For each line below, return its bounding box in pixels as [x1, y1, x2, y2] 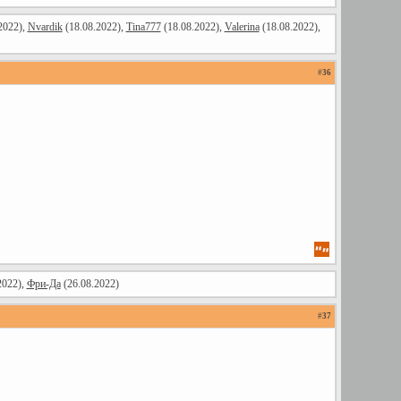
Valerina [224, 21, 260, 33]
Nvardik [27, 21, 63, 33]
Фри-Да [26, 277, 61, 290]
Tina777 [125, 21, 161, 33]
